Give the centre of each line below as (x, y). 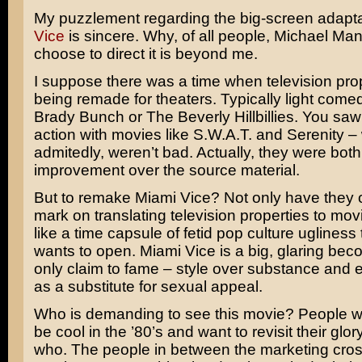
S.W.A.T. (222, 135)
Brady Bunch (79, 117)
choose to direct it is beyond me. (145, 54)
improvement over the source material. (166, 170)
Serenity (315, 135)
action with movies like (113, 135)
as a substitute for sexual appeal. (150, 286)
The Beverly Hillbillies (220, 117)
